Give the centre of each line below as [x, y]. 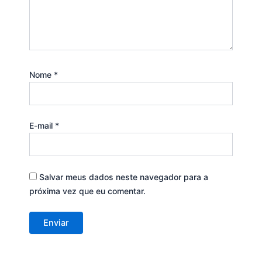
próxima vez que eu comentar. [87, 191]
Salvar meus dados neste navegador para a [124, 177]
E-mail [42, 126]
